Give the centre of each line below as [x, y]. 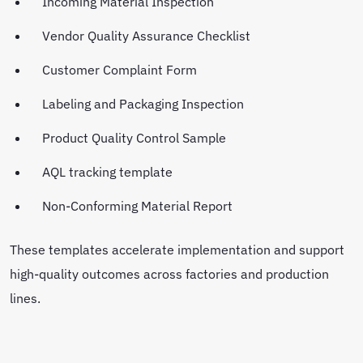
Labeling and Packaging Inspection [145, 103]
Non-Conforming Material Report [139, 205]
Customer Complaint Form [121, 69]
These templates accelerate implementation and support [177, 249]
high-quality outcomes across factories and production [169, 273]
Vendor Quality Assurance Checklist [148, 35]
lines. [27, 297]
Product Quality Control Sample [136, 137]
